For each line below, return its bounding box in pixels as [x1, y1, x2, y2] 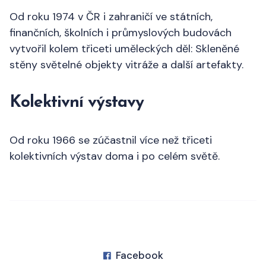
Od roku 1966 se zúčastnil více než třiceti [9, 132, 212, 147]
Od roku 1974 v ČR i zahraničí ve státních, [9, 9, 213, 24]
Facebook [115, 248, 163, 262]
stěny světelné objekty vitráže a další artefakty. [9, 57, 243, 72]
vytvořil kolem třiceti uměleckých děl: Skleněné [9, 41, 239, 56]
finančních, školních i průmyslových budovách [9, 25, 232, 40]
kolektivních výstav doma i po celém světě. [9, 148, 220, 163]
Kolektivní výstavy [9, 94, 144, 111]
